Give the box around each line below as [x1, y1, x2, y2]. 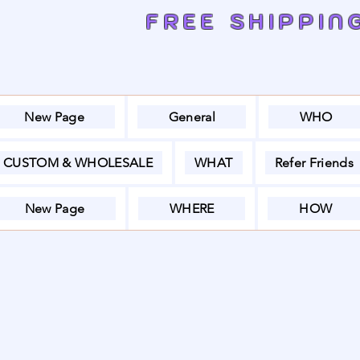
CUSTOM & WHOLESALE [3, 155, 153, 170]
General [168, 109, 215, 125]
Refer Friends [274, 155, 354, 170]
